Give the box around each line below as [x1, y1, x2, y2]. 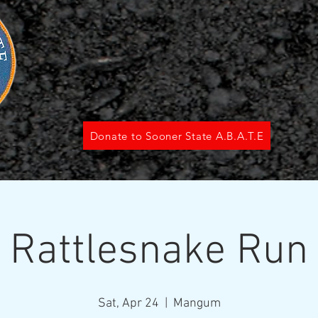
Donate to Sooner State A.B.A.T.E [89, 128, 264, 143]
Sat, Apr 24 [97, 296, 159, 311]
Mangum [172, 296, 221, 311]
